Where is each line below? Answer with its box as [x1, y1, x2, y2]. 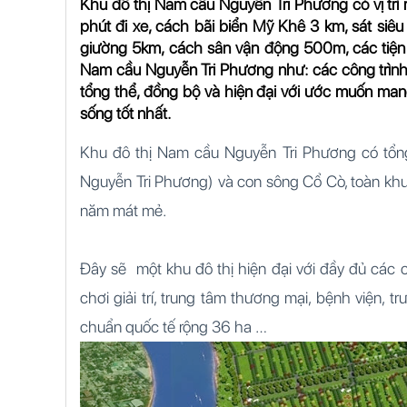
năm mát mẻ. [80, 200, 166, 220]
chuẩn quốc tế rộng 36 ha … [80, 316, 267, 336]
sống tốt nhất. [80, 103, 171, 123]
